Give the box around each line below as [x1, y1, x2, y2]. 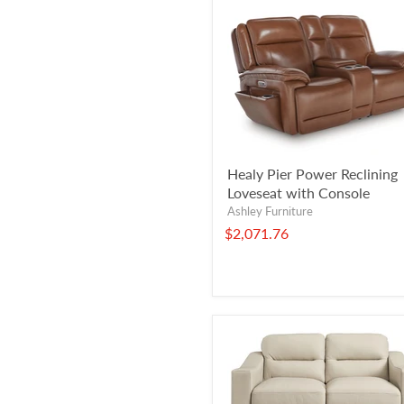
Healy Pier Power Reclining [227, 164, 398, 182]
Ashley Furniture [227, 203, 313, 218]
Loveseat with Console [227, 183, 370, 201]
